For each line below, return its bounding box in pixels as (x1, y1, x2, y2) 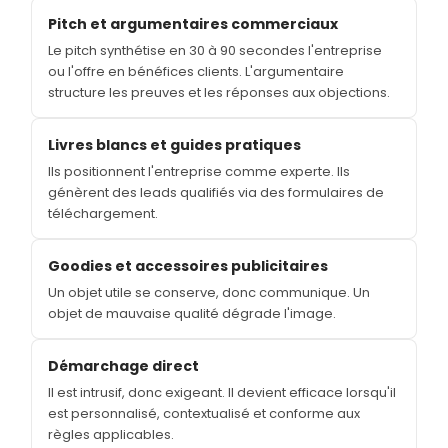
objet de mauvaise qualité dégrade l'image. (48, 303, 336, 323)
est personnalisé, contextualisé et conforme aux (48, 403, 360, 423)
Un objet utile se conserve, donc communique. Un (48, 282, 370, 302)
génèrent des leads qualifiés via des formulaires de (48, 182, 384, 202)
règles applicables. (48, 424, 174, 444)
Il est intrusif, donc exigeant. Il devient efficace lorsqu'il (48, 382, 396, 402)
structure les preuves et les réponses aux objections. (48, 82, 390, 102)
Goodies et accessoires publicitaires (48, 255, 328, 276)
